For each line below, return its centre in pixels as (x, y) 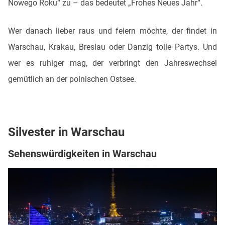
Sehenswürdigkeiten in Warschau (82, 154)
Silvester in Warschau (66, 132)
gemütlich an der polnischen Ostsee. (73, 79)
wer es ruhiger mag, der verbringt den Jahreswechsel (113, 63)
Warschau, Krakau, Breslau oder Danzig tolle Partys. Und (113, 47)
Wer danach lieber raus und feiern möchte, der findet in (113, 31)
